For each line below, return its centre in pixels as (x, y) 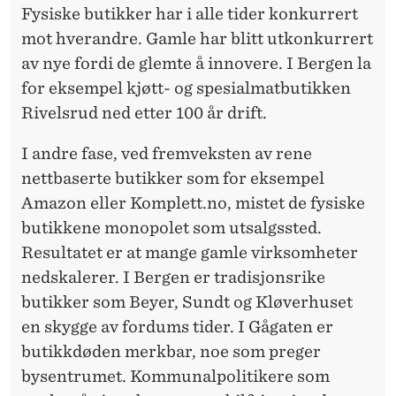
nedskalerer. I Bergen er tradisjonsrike (173, 278)
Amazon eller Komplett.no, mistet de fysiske (193, 203)
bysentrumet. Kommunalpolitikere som (175, 377)
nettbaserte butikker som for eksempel (173, 179)
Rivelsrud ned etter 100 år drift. (144, 113)
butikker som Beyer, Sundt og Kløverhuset (187, 302)
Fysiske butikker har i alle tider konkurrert (190, 14)
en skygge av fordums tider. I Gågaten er (177, 327)
